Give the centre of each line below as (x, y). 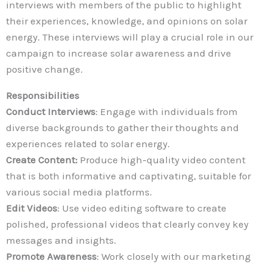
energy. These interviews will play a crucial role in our (130, 37)
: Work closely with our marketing (174, 256)
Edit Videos (32, 208)
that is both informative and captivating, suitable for (128, 176)
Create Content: (42, 159)
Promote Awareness (51, 256)
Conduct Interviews (51, 111)
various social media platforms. (79, 192)
